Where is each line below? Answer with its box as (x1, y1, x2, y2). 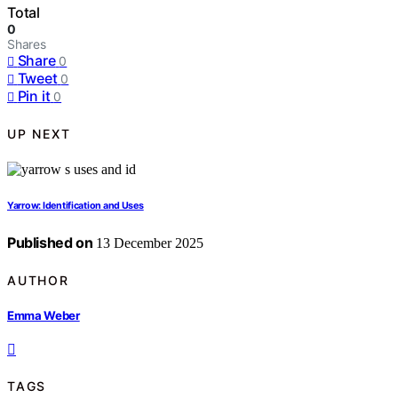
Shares (7, 36, 46, 52)
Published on (7, 234, 93, 252)
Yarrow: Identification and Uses (7, 200, 144, 212)
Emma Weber (7, 307, 80, 322)
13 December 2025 (92, 235, 204, 251)
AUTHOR (7, 272, 69, 288)
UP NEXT (7, 125, 71, 141)
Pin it (17, 87, 51, 106)
